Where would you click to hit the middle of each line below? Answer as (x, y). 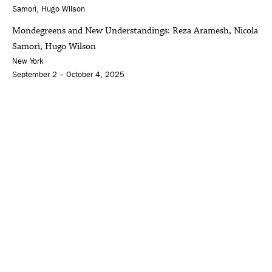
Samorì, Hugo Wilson (54, 47)
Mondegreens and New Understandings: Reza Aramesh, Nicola (135, 31)
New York (28, 61)
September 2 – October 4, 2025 (68, 75)
